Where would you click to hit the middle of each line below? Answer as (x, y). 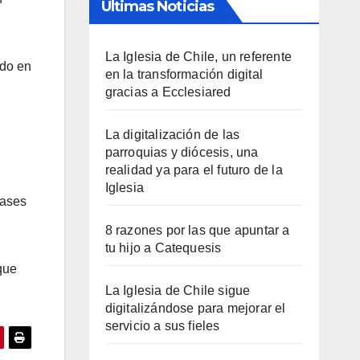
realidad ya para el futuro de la (194, 170)
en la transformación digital (184, 74)
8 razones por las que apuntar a (197, 230)
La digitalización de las (172, 134)
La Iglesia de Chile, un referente (198, 56)
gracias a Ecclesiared (168, 92)
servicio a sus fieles (162, 325)
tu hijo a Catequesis (163, 247)
